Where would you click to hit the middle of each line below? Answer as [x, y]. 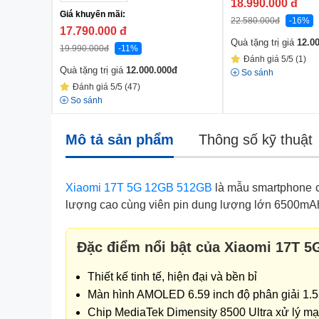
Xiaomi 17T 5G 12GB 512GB [139, 188]
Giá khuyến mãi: [93, 14]
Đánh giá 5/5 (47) [106, 87]
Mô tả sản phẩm [120, 140]
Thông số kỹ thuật [256, 140]
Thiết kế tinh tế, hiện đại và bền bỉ [172, 277]
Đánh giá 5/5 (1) [275, 59]
